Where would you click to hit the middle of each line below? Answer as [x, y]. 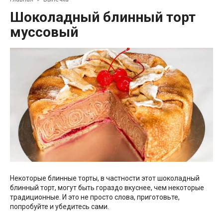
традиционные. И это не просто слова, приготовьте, [95, 197]
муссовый [44, 32]
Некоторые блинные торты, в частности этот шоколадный [105, 178]
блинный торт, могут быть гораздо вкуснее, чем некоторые [107, 188]
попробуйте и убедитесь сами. [59, 207]
